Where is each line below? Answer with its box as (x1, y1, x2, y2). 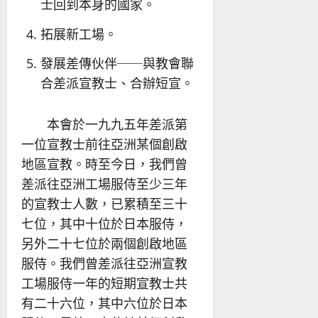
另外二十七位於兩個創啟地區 (21, 235, 187, 252)
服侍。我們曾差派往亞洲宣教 (21, 255, 187, 272)
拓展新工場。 (40, 25, 117, 43)
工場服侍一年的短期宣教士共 (21, 275, 187, 292)
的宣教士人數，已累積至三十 (21, 195, 187, 212)
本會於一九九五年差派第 (21, 116, 187, 133)
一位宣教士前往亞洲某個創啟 (21, 136, 187, 153)
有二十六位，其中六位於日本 (21, 295, 187, 312)
